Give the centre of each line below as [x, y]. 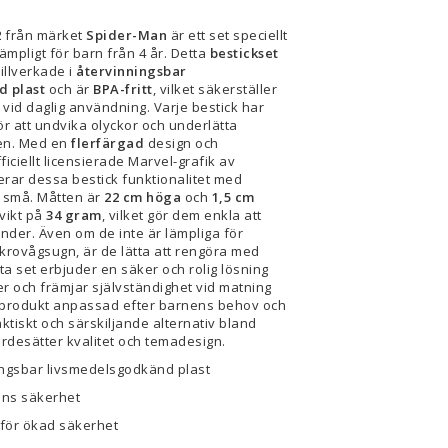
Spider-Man [126, 34]
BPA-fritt [123, 88]
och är [69, 88]
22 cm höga [142, 196]
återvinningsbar [131, 70]
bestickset [244, 52]
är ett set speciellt [227, 34]
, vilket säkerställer [214, 88]
